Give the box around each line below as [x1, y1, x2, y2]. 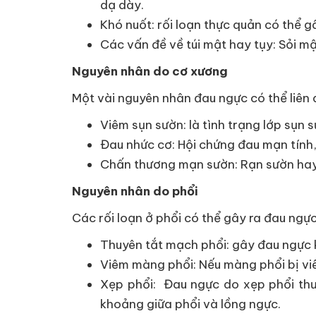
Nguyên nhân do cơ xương [72, 63, 231, 79]
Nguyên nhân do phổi [72, 183, 198, 199]
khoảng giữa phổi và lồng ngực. [100, 296, 281, 312]
